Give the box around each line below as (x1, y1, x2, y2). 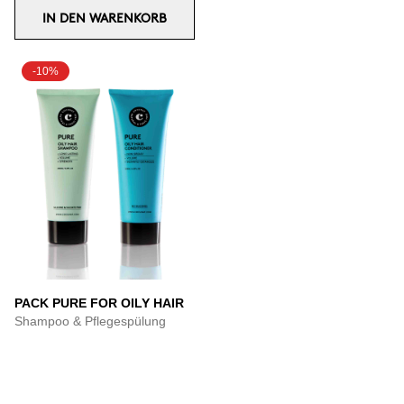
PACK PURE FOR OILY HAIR (14, 296, 184, 310)
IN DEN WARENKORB (42, 13, 167, 24)
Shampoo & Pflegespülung (14, 314, 166, 328)
